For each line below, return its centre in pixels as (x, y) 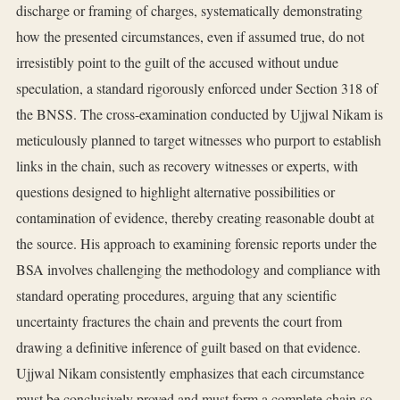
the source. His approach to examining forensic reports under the (196, 244)
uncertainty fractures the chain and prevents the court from (179, 321)
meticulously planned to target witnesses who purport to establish (199, 140)
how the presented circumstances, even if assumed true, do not (190, 37)
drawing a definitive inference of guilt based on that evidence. (188, 347)
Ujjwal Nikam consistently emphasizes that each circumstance (190, 373)
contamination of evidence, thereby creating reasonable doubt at (195, 218)
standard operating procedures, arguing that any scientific (176, 296)
